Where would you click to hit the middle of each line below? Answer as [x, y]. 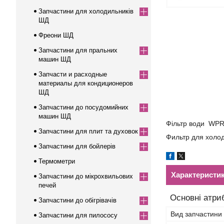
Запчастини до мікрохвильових [86, 176]
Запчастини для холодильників [86, 11]
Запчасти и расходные [73, 74]
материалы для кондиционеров [86, 83]
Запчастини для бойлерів [77, 146]
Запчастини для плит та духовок [88, 131]
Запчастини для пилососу [78, 215]
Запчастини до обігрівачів [77, 200]
